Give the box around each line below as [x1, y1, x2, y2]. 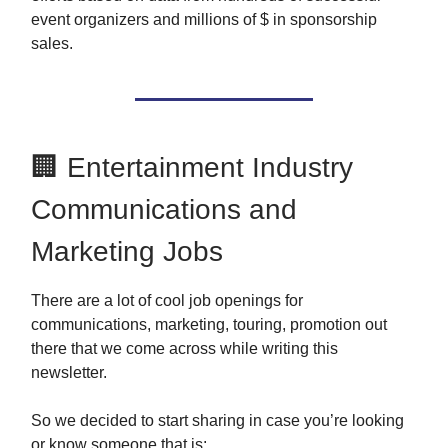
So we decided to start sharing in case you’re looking [31, 412, 404, 430]
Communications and [31, 194, 297, 226]
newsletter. [31, 364, 107, 382]
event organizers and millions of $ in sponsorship [31, 11, 377, 29]
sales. [31, 35, 73, 53]
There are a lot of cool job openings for [31, 292, 303, 310]
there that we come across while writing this [31, 340, 338, 358]
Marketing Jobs [31, 236, 223, 268]
